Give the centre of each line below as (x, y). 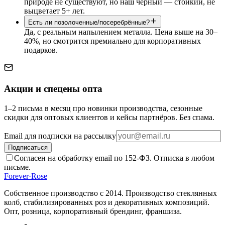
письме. (17, 167)
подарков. (41, 50)
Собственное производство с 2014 (63, 193)
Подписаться (28, 147)
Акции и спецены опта (53, 88)
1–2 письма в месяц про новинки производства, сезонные (103, 108)
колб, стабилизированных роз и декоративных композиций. (107, 202)
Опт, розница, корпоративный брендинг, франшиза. (93, 211)
